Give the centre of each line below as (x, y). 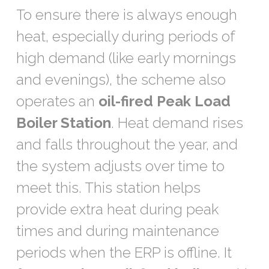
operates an (57, 101)
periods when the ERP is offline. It (124, 253)
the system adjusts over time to (120, 166)
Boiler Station (64, 123)
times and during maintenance (118, 231)
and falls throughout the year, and (127, 145)
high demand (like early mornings (126, 58)
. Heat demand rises (177, 123)
